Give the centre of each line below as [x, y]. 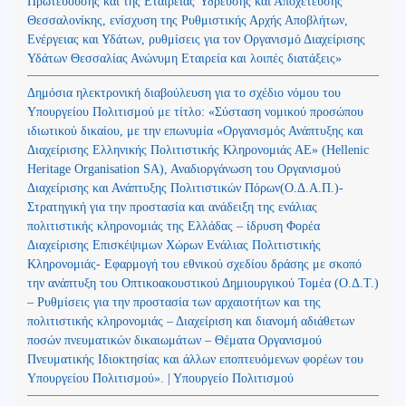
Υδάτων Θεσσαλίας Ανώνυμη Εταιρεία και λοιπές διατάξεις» [184, 58]
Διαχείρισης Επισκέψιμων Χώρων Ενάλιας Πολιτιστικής [174, 245]
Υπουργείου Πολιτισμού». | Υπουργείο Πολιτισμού [160, 378]
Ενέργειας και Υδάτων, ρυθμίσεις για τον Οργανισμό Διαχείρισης [196, 39]
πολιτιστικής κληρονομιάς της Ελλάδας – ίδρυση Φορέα [174, 226]
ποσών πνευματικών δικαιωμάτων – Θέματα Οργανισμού [174, 340]
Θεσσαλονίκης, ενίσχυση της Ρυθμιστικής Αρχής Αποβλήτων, [188, 20]
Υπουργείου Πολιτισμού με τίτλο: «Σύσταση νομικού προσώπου [195, 111]
